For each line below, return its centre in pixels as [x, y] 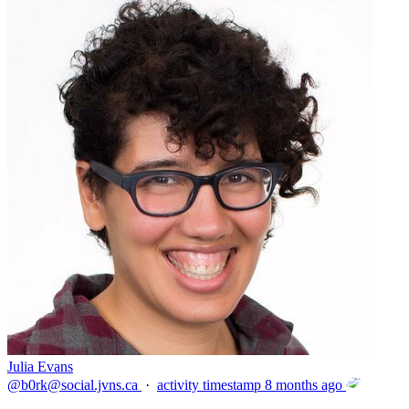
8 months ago [304, 385]
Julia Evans [40, 367]
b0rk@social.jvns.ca [79, 385]
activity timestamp [209, 385]
